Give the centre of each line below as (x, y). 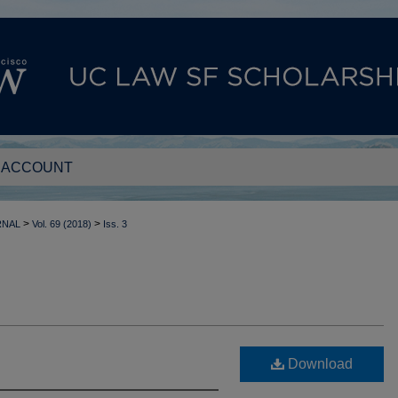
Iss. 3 (115, 224)
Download (318, 363)
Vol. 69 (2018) (62, 224)
